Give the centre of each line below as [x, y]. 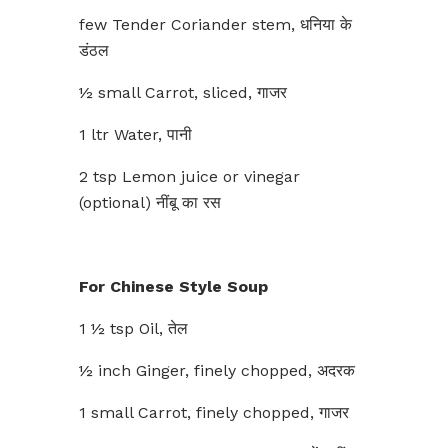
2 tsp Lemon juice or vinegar [189, 176]
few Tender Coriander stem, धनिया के [215, 24]
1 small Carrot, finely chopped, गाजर [214, 412]
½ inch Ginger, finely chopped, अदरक [217, 370]
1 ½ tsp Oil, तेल [133, 328]
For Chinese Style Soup [173, 286]
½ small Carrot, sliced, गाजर [183, 92]
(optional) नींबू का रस [150, 202]
